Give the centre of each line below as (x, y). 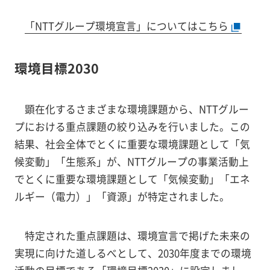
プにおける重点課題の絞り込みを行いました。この (132, 126)
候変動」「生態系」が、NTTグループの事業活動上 (131, 161)
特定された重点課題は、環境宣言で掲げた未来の (137, 235)
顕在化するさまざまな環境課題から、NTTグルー (137, 109)
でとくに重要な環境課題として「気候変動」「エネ (132, 179)
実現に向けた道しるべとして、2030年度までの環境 (133, 253)
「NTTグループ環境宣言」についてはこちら (127, 26)
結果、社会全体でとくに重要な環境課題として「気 (132, 144)
